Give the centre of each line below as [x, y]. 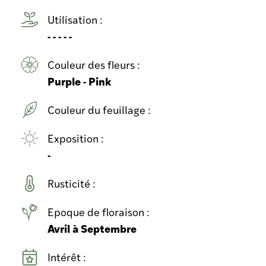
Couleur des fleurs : [95, 64]
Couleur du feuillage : [100, 109]
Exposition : [77, 138]
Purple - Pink [79, 81]
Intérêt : [68, 256]
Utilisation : [76, 19]
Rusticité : [73, 183]
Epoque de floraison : [100, 211]
